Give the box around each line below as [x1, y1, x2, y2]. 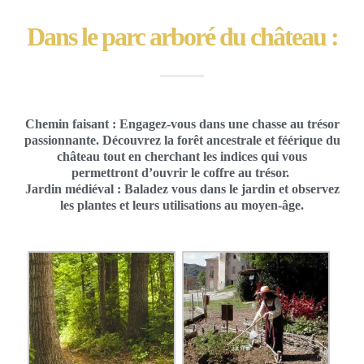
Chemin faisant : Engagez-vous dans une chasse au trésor [24, 115, 340, 132]
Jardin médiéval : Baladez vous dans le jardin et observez [24, 180, 340, 197]
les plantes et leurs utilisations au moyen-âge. [60, 197, 304, 213]
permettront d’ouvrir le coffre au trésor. [71, 164, 292, 180]
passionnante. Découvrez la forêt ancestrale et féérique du [24, 132, 340, 148]
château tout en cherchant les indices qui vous [57, 148, 307, 164]
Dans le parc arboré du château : [26, 22, 338, 52]
